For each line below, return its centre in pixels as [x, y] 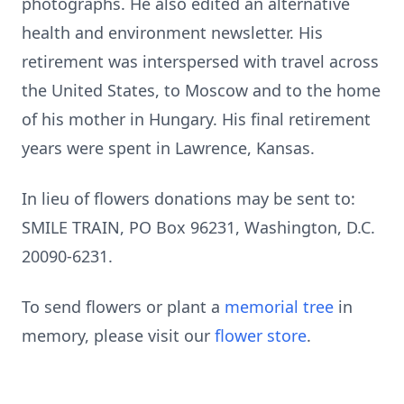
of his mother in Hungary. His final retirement [196, 119]
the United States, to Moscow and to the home [201, 90]
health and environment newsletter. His [172, 32]
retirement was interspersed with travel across [200, 61]
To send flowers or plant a [123, 307]
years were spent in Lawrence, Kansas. [168, 148]
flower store [261, 335]
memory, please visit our [118, 335]
